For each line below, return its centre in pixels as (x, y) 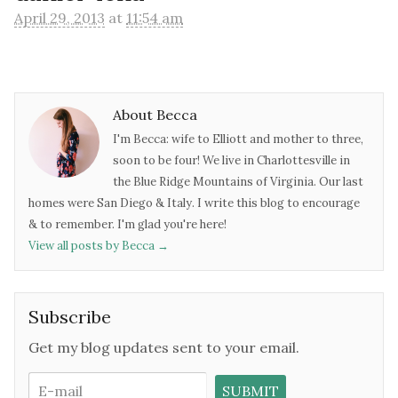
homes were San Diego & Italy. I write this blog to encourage (194, 203)
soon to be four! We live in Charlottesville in (231, 161)
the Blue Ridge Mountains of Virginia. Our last (238, 182)
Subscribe (70, 317)
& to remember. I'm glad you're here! (127, 225)
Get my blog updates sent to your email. (164, 348)
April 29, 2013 (60, 17)
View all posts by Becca (93, 246)
